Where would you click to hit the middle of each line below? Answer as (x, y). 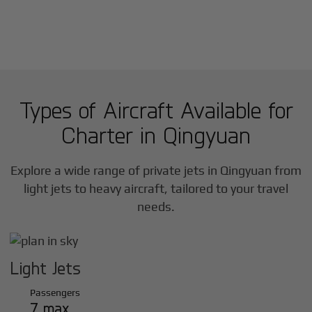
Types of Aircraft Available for (156, 110)
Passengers (55, 292)
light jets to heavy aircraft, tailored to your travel (156, 189)
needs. (156, 207)
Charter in (112, 135)
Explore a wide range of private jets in (115, 171)
